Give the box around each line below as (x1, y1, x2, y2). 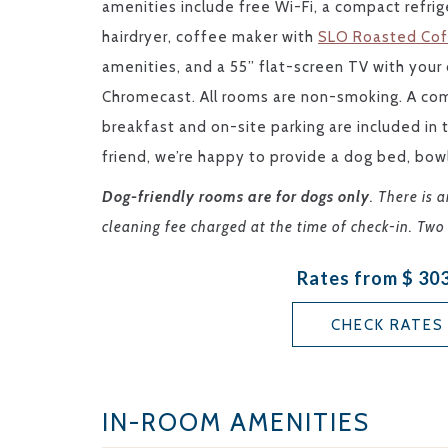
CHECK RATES (330, 315, 444, 334)
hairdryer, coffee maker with (102, 27, 318, 46)
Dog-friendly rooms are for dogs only (102, 187, 370, 206)
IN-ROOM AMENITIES (102, 406, 370, 437)
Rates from (296, 266, 402, 289)
